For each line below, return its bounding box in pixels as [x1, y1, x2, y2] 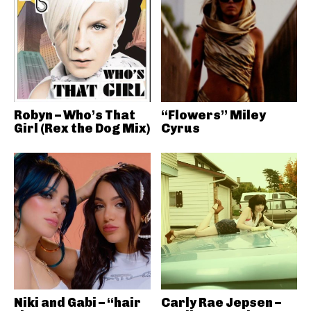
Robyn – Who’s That [14, 108, 135, 123]
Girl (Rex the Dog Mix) [14, 121, 150, 136]
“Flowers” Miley [160, 108, 266, 123]
